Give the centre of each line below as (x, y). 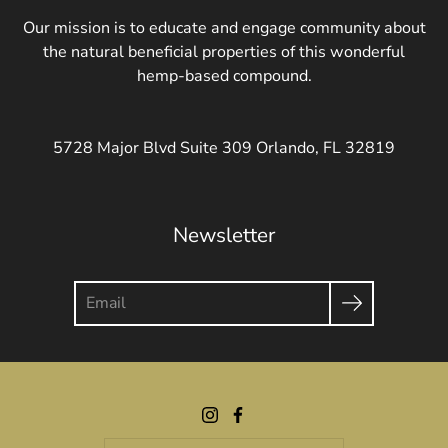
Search (98, 291)
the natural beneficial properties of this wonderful (224, 51)
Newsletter (224, 234)
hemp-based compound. (224, 75)
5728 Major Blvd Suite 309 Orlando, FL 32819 (224, 147)
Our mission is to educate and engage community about (224, 27)
